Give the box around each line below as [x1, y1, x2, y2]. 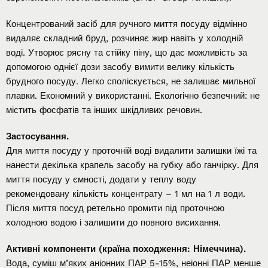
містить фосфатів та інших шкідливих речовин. [6, 104, 202, 115]
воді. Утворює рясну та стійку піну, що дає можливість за [6, 47, 247, 58]
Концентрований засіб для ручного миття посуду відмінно [6, 18, 247, 29]
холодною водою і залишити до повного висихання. [6, 217, 221, 228]
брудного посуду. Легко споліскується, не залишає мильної [6, 75, 255, 87]
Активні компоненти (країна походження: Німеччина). [6, 243, 246, 254]
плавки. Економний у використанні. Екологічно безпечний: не [6, 90, 260, 101]
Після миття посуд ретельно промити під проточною [6, 202, 224, 214]
